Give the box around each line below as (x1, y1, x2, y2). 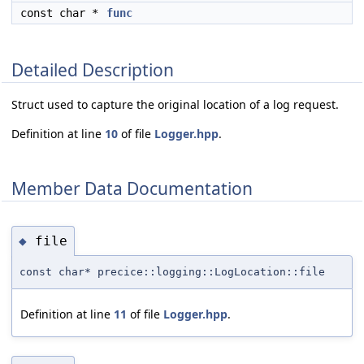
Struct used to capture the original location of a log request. (11, 97, 339, 113)
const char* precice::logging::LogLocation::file (19, 266, 325, 279)
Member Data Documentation (11, 176, 253, 200)
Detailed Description (11, 58, 174, 81)
